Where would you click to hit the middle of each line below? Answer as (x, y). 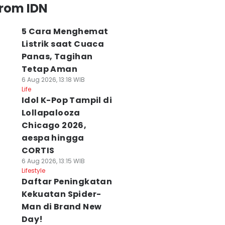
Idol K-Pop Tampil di (67, 100)
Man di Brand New (62, 207)
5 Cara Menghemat (65, 31)
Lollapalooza (51, 113)
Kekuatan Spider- (61, 194)
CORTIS (38, 150)
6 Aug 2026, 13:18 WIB (53, 80)
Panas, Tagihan (57, 57)
